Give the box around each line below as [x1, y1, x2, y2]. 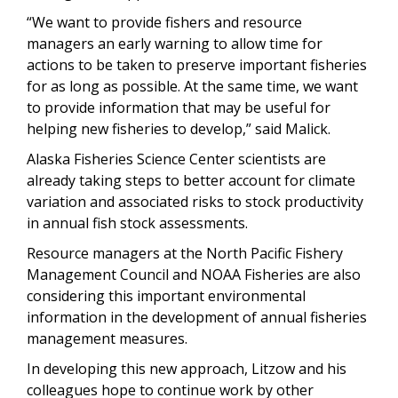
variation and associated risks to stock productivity [27, 192, 363, 212]
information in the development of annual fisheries [27, 307, 367, 328]
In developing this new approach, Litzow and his [27, 359, 346, 379]
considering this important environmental [27, 286, 306, 306]
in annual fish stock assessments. [27, 213, 251, 234]
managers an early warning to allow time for [27, 34, 322, 54]
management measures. [27, 329, 187, 349]
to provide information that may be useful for [27, 98, 330, 118]
